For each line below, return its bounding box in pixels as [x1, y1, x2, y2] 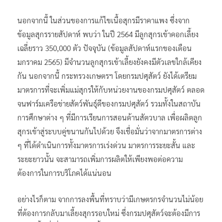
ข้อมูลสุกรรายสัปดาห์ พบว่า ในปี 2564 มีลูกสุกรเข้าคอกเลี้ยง [17, 29, 199, 39]
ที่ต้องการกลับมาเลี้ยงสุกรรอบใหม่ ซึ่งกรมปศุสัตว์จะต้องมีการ [17, 208, 200, 218]
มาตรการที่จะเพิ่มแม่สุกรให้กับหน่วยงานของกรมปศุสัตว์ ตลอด [17, 84, 205, 94]
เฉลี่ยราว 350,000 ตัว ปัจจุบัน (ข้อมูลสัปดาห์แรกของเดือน [17, 43, 192, 53]
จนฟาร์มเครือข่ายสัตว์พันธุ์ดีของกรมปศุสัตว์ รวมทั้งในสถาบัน [17, 98, 201, 108]
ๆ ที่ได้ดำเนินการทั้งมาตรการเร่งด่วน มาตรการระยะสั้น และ [17, 140, 195, 150]
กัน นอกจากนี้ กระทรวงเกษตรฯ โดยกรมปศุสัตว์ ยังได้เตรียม [17, 70, 197, 80]
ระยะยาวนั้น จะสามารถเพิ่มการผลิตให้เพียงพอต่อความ [17, 154, 183, 164]
